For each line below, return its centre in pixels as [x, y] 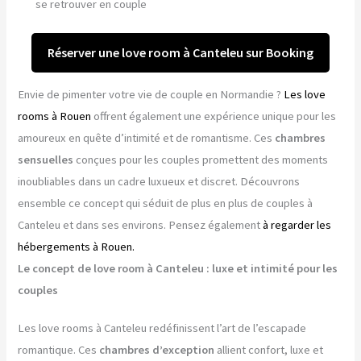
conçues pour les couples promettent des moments [201, 160]
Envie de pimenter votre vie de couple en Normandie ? [151, 95]
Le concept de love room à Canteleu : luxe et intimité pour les [178, 269]
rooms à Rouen [55, 116]
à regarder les [297, 225]
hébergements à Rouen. [77, 247]
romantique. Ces [59, 350]
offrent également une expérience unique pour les [214, 116]
